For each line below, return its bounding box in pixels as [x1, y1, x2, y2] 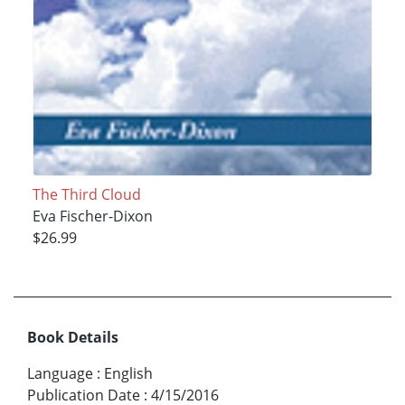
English [104, 363, 153, 384]
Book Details [27, 327, 118, 348]
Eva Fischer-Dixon [32, 206, 153, 227]
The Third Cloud [32, 184, 141, 205]
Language [27, 363, 93, 384]
